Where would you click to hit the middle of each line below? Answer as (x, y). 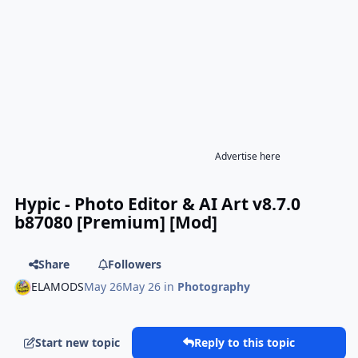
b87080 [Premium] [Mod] (116, 222)
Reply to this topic (245, 343)
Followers (134, 264)
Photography (214, 287)
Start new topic (78, 343)
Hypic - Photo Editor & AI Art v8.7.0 (158, 204)
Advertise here (248, 156)
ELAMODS (58, 287)
